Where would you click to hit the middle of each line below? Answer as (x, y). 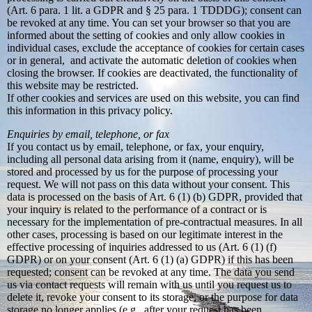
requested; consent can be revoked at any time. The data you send (151, 272)
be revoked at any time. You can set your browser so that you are (149, 23)
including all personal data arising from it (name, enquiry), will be (150, 159)
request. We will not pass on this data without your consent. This (148, 185)
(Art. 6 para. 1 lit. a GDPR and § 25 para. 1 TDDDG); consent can (154, 10)
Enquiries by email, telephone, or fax (88, 134)
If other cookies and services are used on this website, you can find (153, 98)
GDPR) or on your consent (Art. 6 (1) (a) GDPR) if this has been (150, 260)
